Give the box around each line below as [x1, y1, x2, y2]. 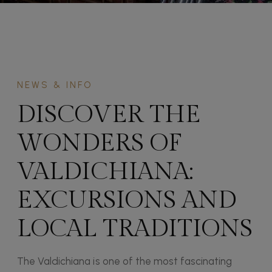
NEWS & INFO [17, 80, 93, 90]
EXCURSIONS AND [17, 186, 237, 214]
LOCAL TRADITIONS [17, 214, 253, 243]
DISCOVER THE [17, 100, 201, 129]
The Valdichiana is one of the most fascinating [17, 255, 233, 267]
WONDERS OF [17, 129, 182, 157]
